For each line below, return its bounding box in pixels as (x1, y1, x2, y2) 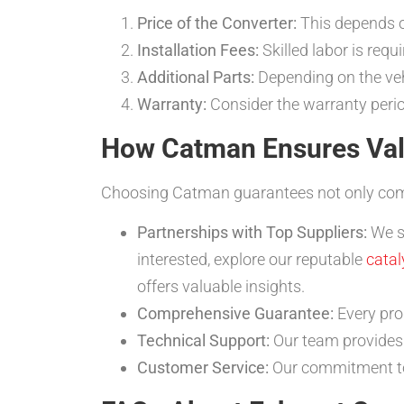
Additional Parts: (137, 67, 254, 87)
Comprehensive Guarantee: (137, 303, 334, 323)
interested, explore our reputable (137, 249, 366, 269)
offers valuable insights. (137, 276, 305, 296)
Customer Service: (137, 357, 269, 377)
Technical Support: (137, 330, 270, 350)
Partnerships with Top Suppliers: (137, 222, 367, 242)
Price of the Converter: (137, 13, 297, 32)
